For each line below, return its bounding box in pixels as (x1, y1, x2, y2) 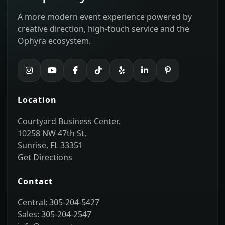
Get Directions (18, 151, 72, 163)
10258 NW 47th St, (18, 127, 86, 139)
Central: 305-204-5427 (18, 196, 99, 208)
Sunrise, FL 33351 (18, 139, 83, 151)
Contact (18, 175, 53, 187)
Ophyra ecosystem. (18, 35, 91, 46)
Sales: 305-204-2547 (18, 208, 91, 220)
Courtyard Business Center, (18, 115, 120, 127)
